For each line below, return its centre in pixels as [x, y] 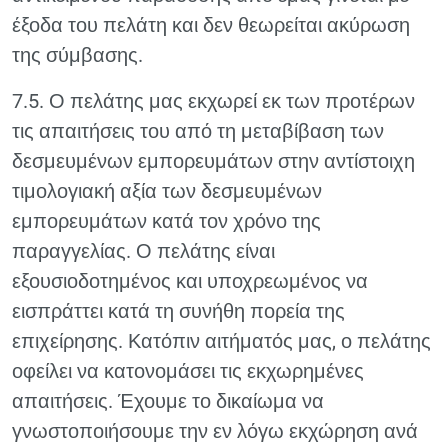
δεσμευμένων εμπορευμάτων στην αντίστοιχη [213, 161]
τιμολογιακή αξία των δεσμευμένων [167, 191]
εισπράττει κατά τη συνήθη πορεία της [178, 311]
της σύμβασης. [77, 55]
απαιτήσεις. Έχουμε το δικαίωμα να [168, 401]
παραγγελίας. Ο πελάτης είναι [143, 251]
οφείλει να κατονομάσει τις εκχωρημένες [188, 371]
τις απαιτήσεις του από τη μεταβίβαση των [198, 131]
